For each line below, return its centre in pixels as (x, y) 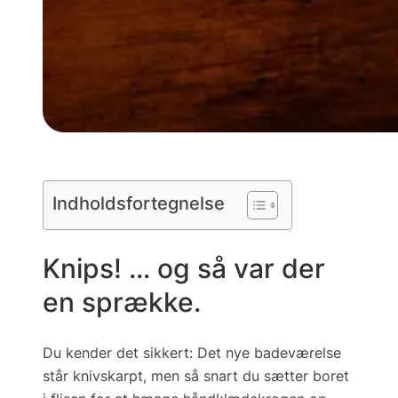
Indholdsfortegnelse (139, 203)
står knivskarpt (93, 376)
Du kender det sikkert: (120, 353)
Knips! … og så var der (184, 269)
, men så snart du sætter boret (246, 376)
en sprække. (122, 302)
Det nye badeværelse (269, 353)
